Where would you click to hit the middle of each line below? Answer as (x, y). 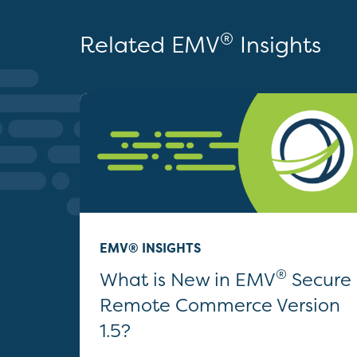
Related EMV (150, 45)
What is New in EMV (188, 279)
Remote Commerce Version (220, 305)
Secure (319, 279)
